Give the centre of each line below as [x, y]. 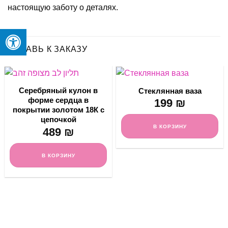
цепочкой [58, 120]
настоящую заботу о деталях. [63, 7]
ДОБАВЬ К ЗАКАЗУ [48, 49]
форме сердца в [58, 100]
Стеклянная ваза [170, 91]
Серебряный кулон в [58, 91]
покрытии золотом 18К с [58, 110]
